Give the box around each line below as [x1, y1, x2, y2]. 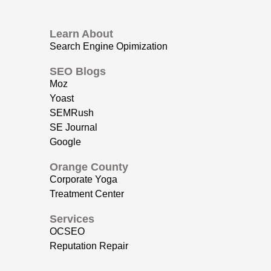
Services [50, 213, 94, 226]
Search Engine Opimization [50, 41, 168, 52]
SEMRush [50, 108, 94, 119]
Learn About [50, 28, 113, 41]
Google [50, 137, 81, 148]
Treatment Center [50, 189, 124, 200]
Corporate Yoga [50, 174, 117, 185]
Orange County [50, 161, 128, 174]
